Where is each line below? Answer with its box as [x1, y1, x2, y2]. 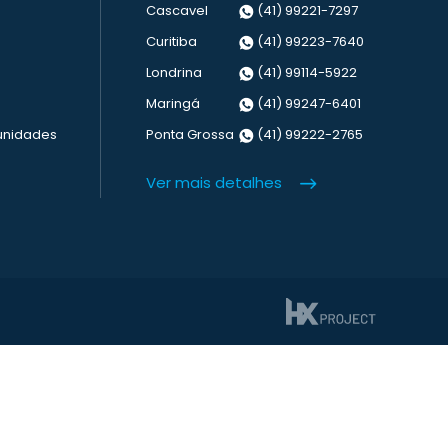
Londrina [146, 63, 202, 82]
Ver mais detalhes [146, 172, 282, 193]
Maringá [146, 94, 200, 113]
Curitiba [146, 32, 197, 51]
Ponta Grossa [146, 125, 234, 144]
